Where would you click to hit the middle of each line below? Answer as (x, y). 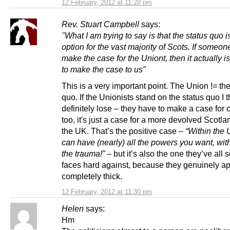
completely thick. (92, 176)
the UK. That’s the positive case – (123, 131)
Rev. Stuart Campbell (100, 24)
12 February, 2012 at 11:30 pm (107, 191)
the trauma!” (83, 153)
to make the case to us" (104, 70)
